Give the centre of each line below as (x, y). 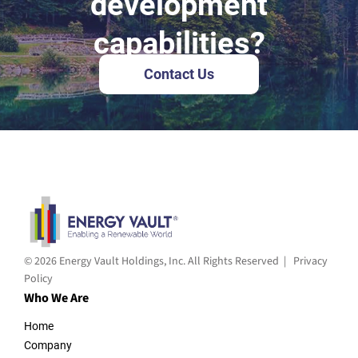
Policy (38, 279)
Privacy (310, 262)
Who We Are (56, 298)
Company (48, 346)
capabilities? (179, 43)
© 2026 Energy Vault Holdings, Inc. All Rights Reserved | (159, 262)
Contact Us (179, 74)
